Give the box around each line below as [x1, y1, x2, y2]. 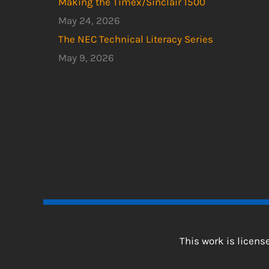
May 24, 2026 [58, 14, 120, 27]
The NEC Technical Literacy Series [58, 33, 213, 46]
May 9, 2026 [58, 52, 114, 64]
